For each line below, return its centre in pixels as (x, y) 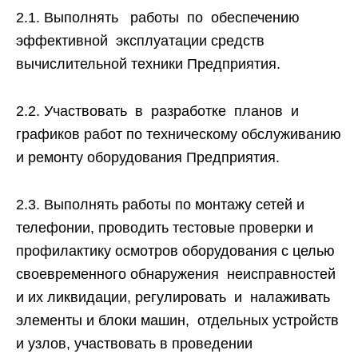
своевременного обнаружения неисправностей (176, 274)
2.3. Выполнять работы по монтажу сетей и (160, 205)
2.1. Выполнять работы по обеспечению (160, 18)
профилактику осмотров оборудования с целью (175, 251)
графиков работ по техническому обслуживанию (179, 134)
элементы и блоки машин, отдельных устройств (177, 320)
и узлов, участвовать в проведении (134, 344)
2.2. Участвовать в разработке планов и (159, 111)
